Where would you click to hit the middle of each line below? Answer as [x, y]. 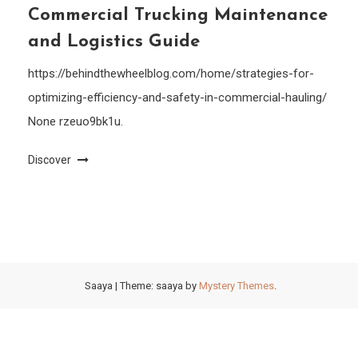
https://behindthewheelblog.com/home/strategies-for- [171, 74]
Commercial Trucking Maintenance [178, 16]
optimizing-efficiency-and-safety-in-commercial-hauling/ [178, 97]
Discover [51, 160]
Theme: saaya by [159, 286]
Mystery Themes [237, 286]
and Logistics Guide [114, 42]
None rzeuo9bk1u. [76, 121]
